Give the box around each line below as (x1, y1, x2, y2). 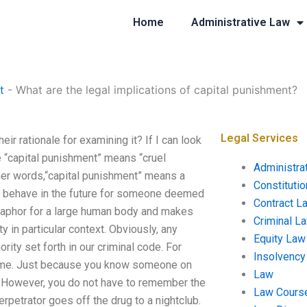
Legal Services (220, 132, 298, 145)
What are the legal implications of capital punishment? (16, 83, 297, 97)
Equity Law (253, 232, 306, 245)
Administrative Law (191, 16, 290, 29)
